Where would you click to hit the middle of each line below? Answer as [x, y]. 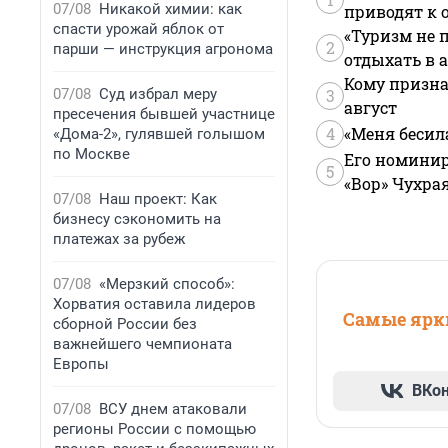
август [370, 108]
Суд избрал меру [158, 94]
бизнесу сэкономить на [137, 219]
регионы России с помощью [154, 429]
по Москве [91, 154]
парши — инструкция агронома [163, 49]
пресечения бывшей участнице [164, 114]
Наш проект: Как [158, 199]
